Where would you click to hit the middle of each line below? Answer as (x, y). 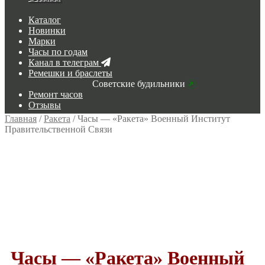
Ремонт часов (56, 94)
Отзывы (45, 105)
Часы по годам (58, 51)
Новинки (47, 30)
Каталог (45, 20)
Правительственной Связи (59, 129)
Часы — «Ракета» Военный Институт (154, 118)
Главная (21, 118)
